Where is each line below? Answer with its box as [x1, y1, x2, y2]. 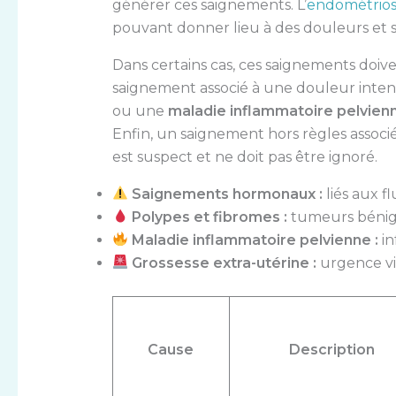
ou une [111, 102, 168, 119]
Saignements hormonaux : [131, 185, 323, 202]
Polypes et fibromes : [131, 208, 287, 225]
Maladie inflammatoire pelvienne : [131, 231, 378, 248]
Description [288, 340, 375, 358]
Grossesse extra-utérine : [131, 254, 316, 271]
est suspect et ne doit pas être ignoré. [111, 148, 377, 165]
